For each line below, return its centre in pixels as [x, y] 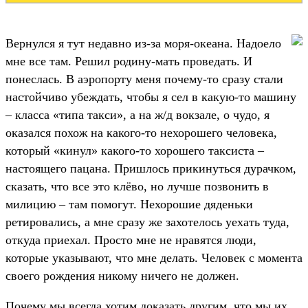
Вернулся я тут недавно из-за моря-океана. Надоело [143, 43]
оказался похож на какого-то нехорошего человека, [141, 132]
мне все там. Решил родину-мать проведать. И [129, 61]
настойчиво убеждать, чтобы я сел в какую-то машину [151, 97]
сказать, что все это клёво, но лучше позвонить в [137, 186]
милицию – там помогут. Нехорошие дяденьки [129, 204]
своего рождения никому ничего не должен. [124, 275]
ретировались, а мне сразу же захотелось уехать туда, [147, 222]
